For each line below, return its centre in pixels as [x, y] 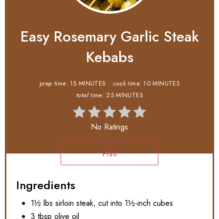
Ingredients [46, 185]
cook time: [127, 84]
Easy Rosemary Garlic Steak [109, 37]
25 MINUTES [124, 96]
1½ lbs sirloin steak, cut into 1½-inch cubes [102, 203]
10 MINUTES [162, 84]
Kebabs [109, 57]
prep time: [54, 84]
